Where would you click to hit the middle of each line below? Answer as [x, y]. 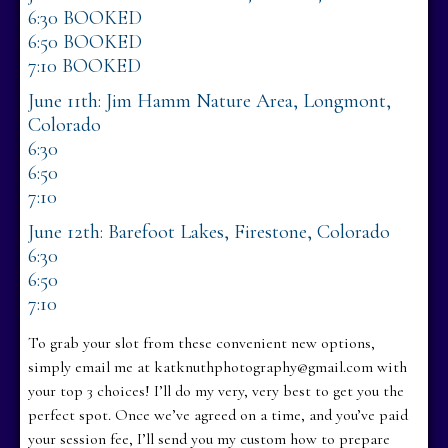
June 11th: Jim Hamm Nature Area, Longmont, [210, 100]
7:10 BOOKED [85, 65]
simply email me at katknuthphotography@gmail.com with [218, 366]
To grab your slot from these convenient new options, [202, 342]
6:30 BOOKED [85, 17]
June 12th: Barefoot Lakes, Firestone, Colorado [209, 231]
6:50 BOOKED [85, 41]
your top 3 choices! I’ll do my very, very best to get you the [216, 390]
